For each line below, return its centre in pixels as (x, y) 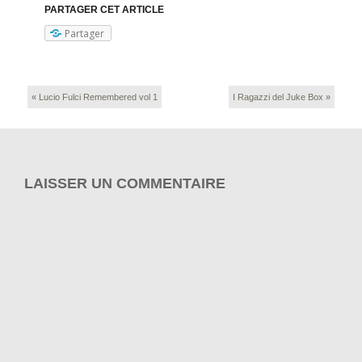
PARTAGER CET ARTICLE (104, 10)
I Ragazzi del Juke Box (278, 97)
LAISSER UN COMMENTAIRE (125, 183)
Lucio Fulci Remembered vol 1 (98, 97)
